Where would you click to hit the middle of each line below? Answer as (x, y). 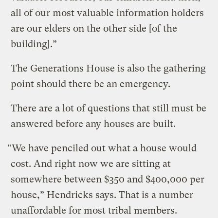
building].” (34, 44)
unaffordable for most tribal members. (94, 211)
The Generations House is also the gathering (109, 69)
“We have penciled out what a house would (102, 148)
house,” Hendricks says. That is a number (102, 195)
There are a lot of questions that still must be (109, 109)
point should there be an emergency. (91, 84)
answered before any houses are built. (93, 124)
